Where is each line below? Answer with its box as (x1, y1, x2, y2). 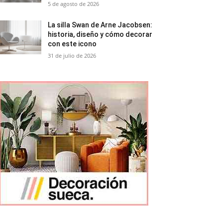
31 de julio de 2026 (48, 52, 97, 59)
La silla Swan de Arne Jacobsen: (48, 21, 153, 29)
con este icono (48, 40, 97, 48)
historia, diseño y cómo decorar (48, 30, 153, 38)
